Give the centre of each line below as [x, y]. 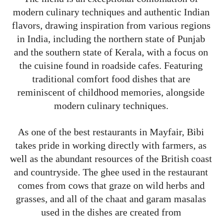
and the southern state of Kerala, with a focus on [111, 52]
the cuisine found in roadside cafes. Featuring [111, 66]
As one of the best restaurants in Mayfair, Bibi [111, 132]
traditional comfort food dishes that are [111, 79]
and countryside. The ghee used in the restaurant [111, 172]
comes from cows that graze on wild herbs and [111, 186]
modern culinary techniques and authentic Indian [111, 12]
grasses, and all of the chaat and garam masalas [111, 199]
